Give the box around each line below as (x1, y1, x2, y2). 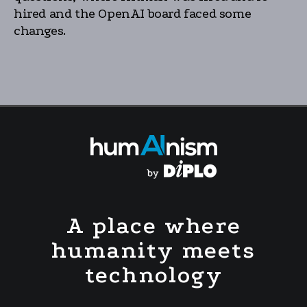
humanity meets (51, 237, 256, 264)
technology (84, 262, 223, 288)
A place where (66, 212, 241, 239)
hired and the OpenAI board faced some (14, 6, 251, 21)
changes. (14, 23, 66, 38)
